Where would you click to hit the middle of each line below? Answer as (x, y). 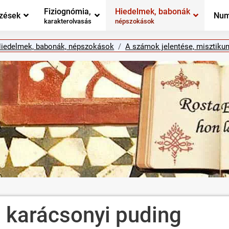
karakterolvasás (68, 21)
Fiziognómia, (67, 11)
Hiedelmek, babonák (153, 11)
